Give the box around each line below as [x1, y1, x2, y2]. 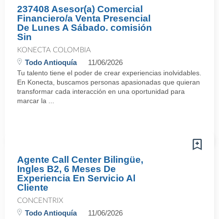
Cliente [17, 182, 48, 193]
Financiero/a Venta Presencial [17, 13, 151, 23]
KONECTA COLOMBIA [17, 46, 91, 54]
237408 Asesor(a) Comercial [17, 4, 143, 14]
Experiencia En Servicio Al [17, 173, 135, 183]
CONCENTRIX [17, 197, 63, 204]
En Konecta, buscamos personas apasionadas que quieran [17, 78, 200, 86]
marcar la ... [17, 97, 54, 105]
